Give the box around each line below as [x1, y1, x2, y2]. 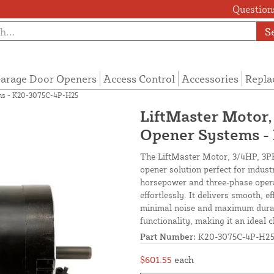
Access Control [103, 72, 175, 86]
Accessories [181, 72, 239, 86]
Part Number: [140, 231, 196, 242]
